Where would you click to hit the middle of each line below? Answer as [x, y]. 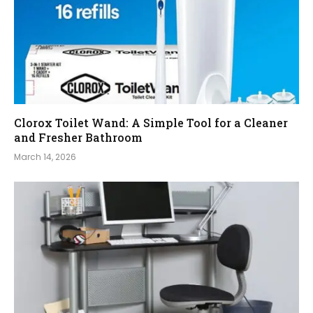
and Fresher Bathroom [78, 138]
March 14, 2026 [45, 157]
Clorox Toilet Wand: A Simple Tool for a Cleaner [151, 123]
